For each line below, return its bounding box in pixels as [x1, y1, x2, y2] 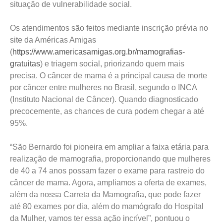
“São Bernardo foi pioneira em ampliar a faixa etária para [10, 143, 209, 151]
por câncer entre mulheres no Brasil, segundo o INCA [10, 83, 197, 92]
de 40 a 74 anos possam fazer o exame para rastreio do [10, 166, 205, 175]
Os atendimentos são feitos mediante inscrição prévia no [10, 24, 208, 32]
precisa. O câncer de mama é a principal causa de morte [10, 71, 207, 80]
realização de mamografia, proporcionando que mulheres [10, 155, 211, 163]
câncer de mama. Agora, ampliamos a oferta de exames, [10, 178, 207, 187]
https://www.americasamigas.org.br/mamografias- [12, 48, 185, 56]
